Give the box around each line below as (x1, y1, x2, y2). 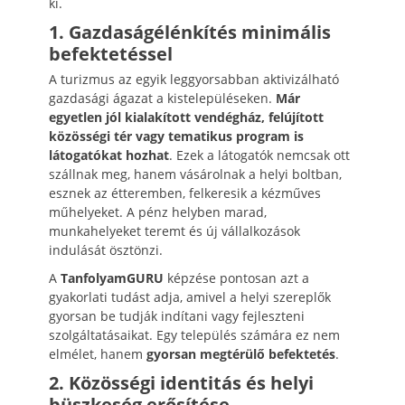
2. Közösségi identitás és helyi (49, 371, 314, 395)
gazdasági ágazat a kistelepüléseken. (49, 89, 276, 107)
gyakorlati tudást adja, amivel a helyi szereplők (49, 288, 331, 306)
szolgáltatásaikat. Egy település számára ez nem (49, 326, 340, 344)
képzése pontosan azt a (164, 269, 309, 287)
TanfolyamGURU (61, 269, 164, 287)
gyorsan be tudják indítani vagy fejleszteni (49, 307, 305, 325)
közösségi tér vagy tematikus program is (49, 127, 304, 145)
